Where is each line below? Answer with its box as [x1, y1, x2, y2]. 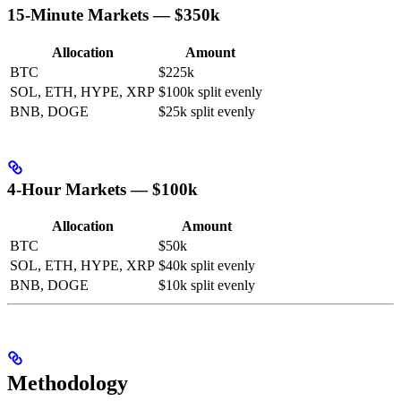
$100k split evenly [158, 83, 262, 99]
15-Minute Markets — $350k [7, 5, 220, 25]
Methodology [7, 371, 128, 396]
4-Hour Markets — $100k [7, 179, 198, 199]
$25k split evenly [158, 103, 255, 119]
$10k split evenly [158, 277, 255, 294]
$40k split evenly [158, 258, 255, 274]
